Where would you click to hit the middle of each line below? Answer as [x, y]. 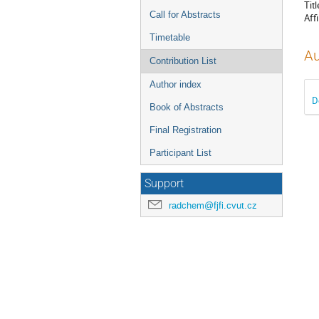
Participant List [181, 153]
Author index [176, 84]
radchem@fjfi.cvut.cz [213, 205]
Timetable [170, 37]
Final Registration [185, 130]
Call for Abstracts [185, 15]
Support [164, 184]
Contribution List [183, 61]
